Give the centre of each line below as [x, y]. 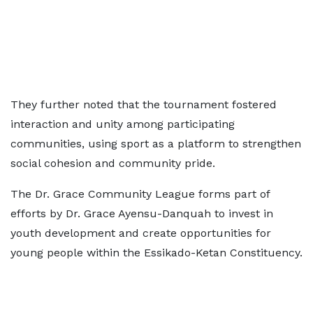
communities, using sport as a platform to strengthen [156, 143]
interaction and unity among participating [123, 124]
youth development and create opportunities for [141, 233]
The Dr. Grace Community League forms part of [140, 194]
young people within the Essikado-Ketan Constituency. [156, 252]
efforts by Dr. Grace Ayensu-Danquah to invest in [142, 213]
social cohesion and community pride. [113, 163]
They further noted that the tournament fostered [144, 104]
